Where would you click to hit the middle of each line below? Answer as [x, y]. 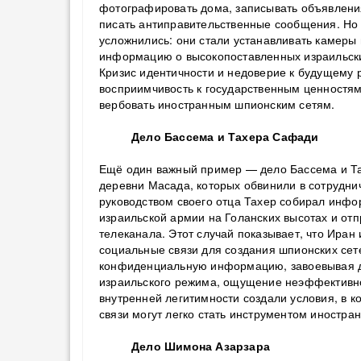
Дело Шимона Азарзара [201, 346]
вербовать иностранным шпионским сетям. [217, 104]
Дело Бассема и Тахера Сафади [225, 136]
